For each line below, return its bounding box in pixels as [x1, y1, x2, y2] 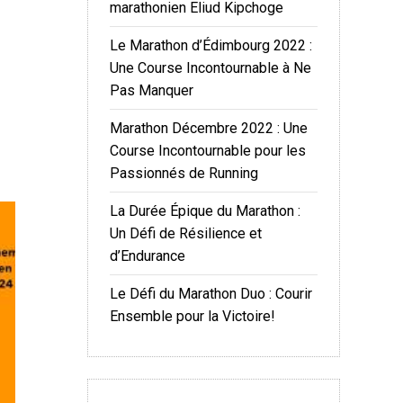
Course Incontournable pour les [110, 142, 306, 159]
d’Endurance [110, 247, 185, 264]
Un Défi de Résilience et [110, 225, 262, 242]
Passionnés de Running [110, 165, 258, 182]
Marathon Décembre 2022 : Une [110, 120, 308, 137]
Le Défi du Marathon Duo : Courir [110, 285, 312, 302]
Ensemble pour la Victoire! [110, 308, 275, 325]
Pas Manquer [110, 82, 193, 99]
